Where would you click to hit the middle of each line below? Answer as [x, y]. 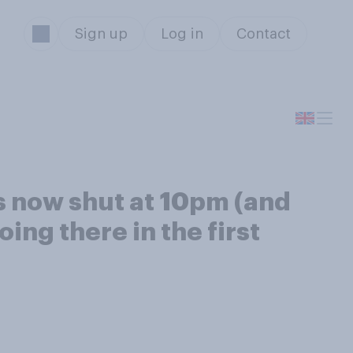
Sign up [101, 34]
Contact [263, 34]
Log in [182, 34]
